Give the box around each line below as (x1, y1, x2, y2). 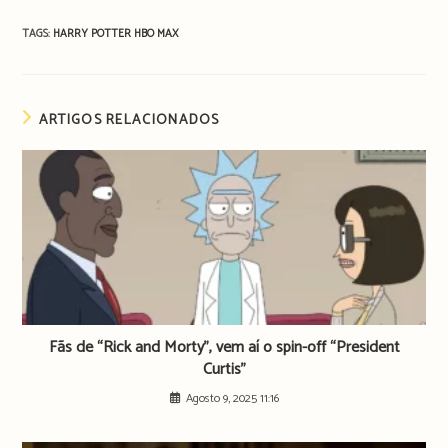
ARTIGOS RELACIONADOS (38, 109, 220, 133)
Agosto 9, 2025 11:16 (185, 389, 279, 409)
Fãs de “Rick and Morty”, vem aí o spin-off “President (48, 334, 400, 362)
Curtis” (202, 356, 246, 384)
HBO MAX (134, 25, 179, 44)
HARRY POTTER (53, 25, 135, 44)
